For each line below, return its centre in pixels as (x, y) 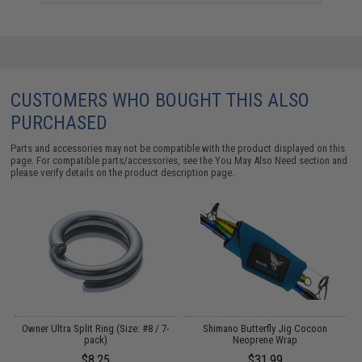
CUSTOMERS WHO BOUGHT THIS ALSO (160, 100)
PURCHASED (59, 122)
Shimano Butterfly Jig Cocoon (265, 328)
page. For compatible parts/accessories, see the (113, 160)
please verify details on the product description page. (123, 172)
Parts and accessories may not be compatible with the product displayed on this (178, 148)
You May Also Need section (273, 160)
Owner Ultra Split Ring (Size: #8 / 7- (96, 328)
